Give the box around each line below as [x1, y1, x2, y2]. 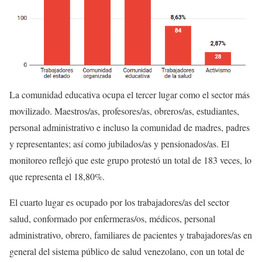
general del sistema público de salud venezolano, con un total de [9, 245, 244, 258]
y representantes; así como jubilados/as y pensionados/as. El [9, 137, 229, 150]
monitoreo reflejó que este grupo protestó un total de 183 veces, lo [9, 154, 251, 167]
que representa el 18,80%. [9, 170, 105, 183]
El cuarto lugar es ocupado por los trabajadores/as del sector [9, 196, 229, 209]
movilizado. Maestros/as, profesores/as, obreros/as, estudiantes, [9, 105, 239, 118]
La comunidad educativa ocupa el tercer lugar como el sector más [9, 88, 250, 101]
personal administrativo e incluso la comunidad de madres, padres [9, 121, 250, 134]
